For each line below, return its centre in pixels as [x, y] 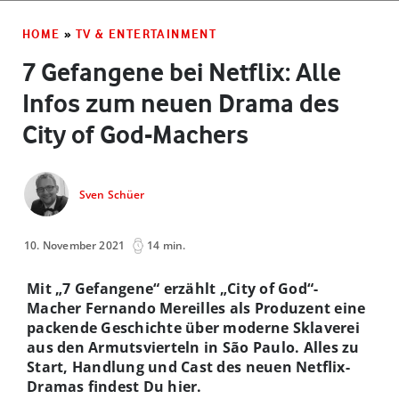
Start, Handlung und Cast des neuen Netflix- [188, 366]
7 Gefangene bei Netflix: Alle [182, 72]
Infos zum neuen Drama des [181, 103]
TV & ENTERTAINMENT [147, 33]
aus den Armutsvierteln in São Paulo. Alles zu [193, 347]
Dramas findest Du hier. [114, 386]
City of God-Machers [135, 134]
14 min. [167, 245]
